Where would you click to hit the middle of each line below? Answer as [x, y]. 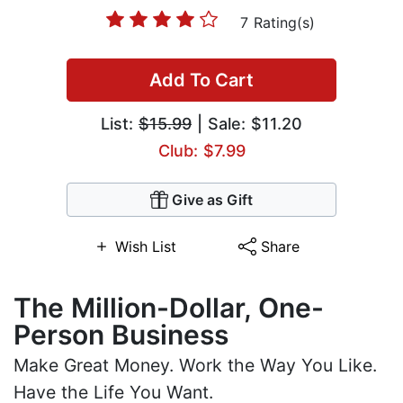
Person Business [121, 335]
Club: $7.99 [201, 151]
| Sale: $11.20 [247, 124]
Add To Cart [201, 81]
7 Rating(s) [277, 23]
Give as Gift [212, 200]
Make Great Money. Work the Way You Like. [195, 366]
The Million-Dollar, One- [169, 308]
